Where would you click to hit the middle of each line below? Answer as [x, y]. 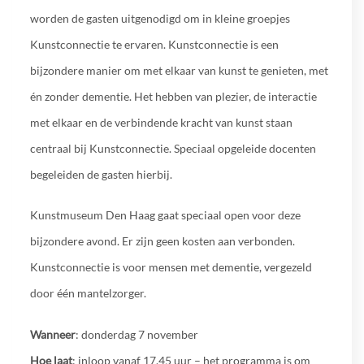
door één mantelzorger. [88, 293]
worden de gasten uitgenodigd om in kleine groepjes [160, 18]
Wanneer [52, 335]
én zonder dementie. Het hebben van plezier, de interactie [173, 96]
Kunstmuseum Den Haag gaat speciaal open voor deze [165, 215]
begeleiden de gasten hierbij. [101, 174]
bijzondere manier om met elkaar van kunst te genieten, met [179, 70]
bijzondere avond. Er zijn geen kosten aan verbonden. [162, 241]
